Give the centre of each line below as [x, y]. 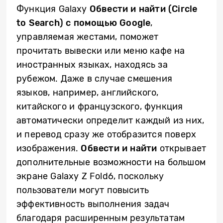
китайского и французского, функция [100, 106]
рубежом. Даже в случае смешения [94, 78]
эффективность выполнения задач [93, 204]
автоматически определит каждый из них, [111, 120]
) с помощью [90, 23]
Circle [185, 9]
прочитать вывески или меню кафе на [101, 51]
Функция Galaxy [53, 9]
